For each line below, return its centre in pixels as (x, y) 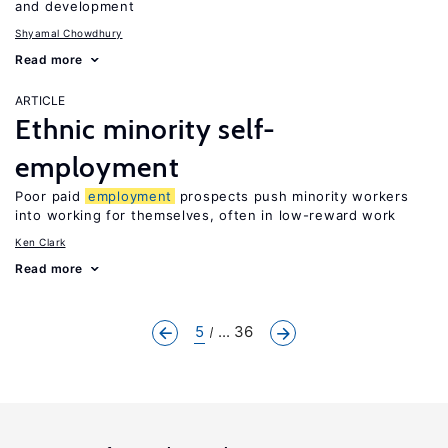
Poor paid (50, 196)
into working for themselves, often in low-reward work (206, 215)
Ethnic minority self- (145, 129)
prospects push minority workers (292, 196)
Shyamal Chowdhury (69, 33)
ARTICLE (40, 100)
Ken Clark (40, 242)
